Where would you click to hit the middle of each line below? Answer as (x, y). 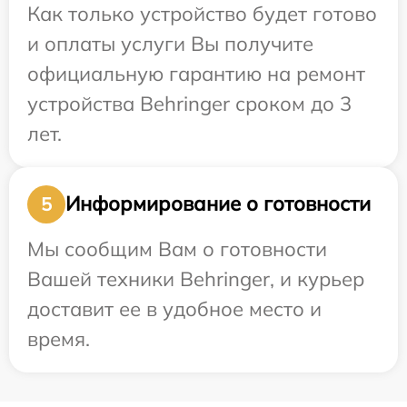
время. (59, 338)
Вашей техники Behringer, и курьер (196, 278)
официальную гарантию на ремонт (196, 73)
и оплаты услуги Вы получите (170, 43)
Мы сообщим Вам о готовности (177, 248)
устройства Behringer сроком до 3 (189, 103)
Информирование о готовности (218, 204)
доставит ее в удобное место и (174, 308)
